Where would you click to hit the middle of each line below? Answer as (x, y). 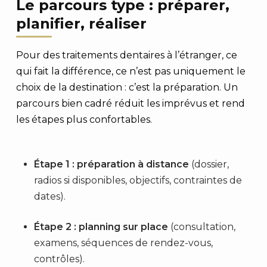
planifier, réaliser (81, 24)
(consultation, (201, 227)
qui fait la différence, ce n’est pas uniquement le (131, 71)
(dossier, (209, 164)
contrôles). (59, 259)
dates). (49, 196)
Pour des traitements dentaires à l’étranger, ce (126, 55)
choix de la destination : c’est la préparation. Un (127, 87)
